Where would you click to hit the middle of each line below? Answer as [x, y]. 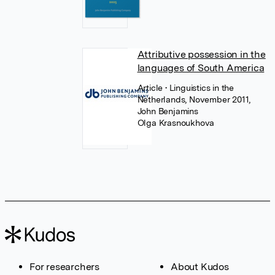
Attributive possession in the [201, 54]
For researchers [64, 267]
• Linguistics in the [199, 88]
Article [151, 88]
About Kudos [200, 267]
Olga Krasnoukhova [176, 123]
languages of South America [201, 68]
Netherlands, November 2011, [194, 99]
